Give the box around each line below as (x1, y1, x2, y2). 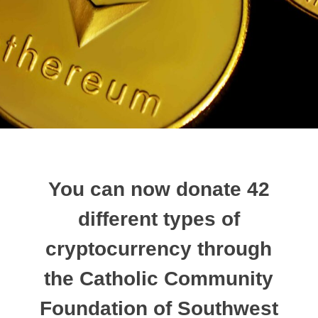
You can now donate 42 (48, 177, 270, 200)
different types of (77, 207, 240, 230)
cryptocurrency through (45, 237, 273, 260)
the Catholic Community (44, 267, 274, 290)
